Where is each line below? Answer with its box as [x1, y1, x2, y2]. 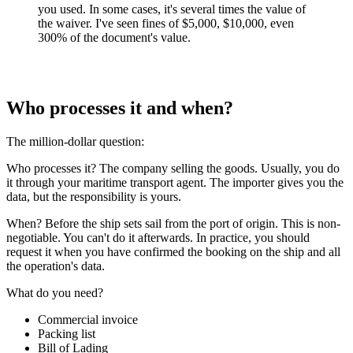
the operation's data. [6, 259, 105, 273]
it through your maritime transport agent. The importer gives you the [6, 176, 344, 190]
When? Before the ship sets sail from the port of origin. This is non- [6, 217, 340, 231]
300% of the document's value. [38, 31, 191, 45]
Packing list [38, 327, 95, 341]
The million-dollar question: [6, 135, 144, 149]
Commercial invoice [38, 313, 138, 327]
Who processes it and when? [6, 98, 233, 119]
